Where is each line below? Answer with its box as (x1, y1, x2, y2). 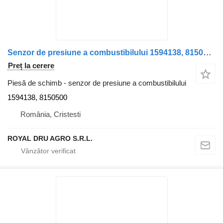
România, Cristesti (20, 110, 81, 118)
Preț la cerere (8, 61, 54, 70)
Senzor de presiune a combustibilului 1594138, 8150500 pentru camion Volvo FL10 (203, 47, 212, 57)
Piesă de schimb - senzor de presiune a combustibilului (7, 78, 186, 87)
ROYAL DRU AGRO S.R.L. (7, 134, 93, 142)
